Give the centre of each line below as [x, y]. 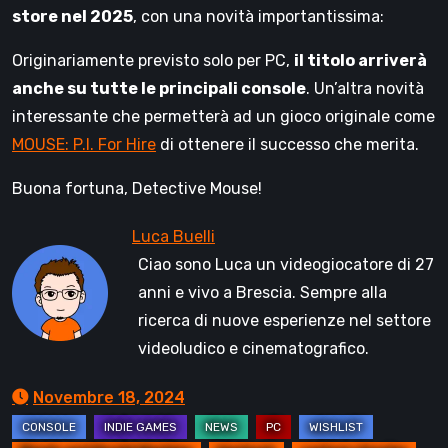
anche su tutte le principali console [159, 89]
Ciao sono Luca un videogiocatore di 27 [286, 265]
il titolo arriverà [360, 61]
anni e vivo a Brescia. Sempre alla [262, 293]
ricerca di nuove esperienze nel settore [284, 321]
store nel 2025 [72, 17]
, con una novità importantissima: [258, 17]
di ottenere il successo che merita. [287, 145]
